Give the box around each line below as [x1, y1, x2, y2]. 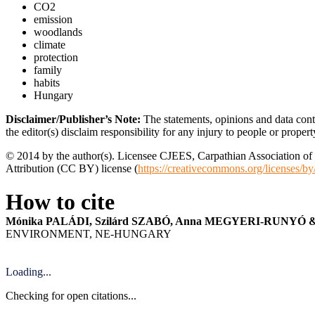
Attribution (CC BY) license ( [6, 162, 138, 174]
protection [34, 51, 78, 63]
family [34, 63, 62, 76]
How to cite [6, 188, 115, 214]
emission [34, 13, 72, 25]
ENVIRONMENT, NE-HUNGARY [6, 227, 172, 240]
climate [34, 38, 65, 51]
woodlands [34, 25, 82, 38]
